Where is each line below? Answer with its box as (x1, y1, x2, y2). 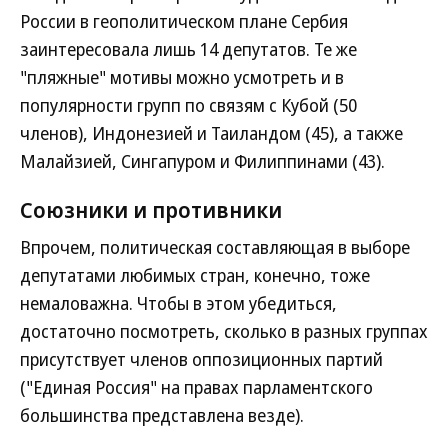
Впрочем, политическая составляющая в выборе (20, 235, 410, 259)
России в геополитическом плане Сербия (20, 9, 348, 33)
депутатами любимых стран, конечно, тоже (20, 263, 370, 287)
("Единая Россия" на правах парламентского (20, 375, 373, 399)
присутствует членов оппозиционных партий (20, 347, 383, 371)
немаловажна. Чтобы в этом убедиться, (20, 291, 337, 315)
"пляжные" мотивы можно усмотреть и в (20, 65, 344, 89)
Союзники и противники (20, 194, 282, 224)
